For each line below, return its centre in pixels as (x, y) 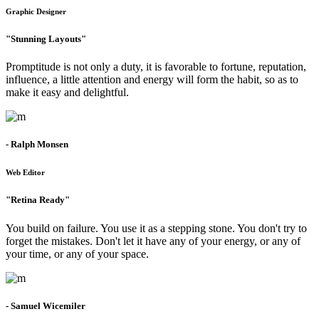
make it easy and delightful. (67, 93)
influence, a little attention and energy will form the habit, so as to (152, 80)
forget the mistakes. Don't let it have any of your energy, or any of (153, 241)
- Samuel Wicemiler (46, 305)
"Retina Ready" (38, 200)
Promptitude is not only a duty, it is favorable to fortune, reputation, (156, 67)
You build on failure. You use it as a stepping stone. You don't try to (156, 228)
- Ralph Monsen (37, 145)
